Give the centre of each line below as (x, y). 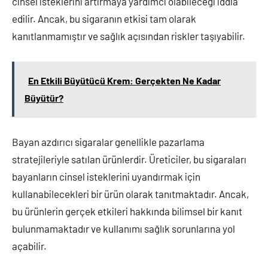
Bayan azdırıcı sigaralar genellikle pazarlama (108, 142)
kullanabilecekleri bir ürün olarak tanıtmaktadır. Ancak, (130, 194)
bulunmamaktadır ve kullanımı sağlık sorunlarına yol (124, 229)
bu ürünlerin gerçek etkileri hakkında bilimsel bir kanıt (127, 211)
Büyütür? (44, 98)
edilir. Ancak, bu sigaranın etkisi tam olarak (104, 19)
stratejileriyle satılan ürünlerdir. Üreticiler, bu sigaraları (129, 159)
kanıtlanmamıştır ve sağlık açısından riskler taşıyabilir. (129, 36)
